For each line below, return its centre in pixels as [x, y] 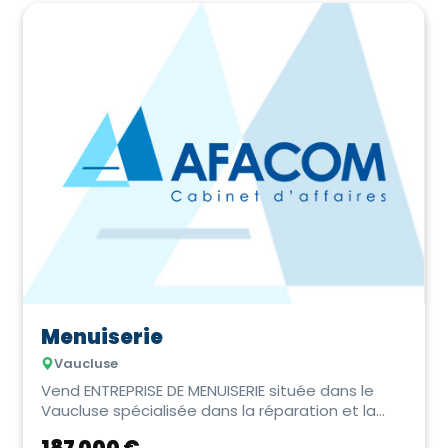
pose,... [66, 430]
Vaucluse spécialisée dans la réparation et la [208, 410]
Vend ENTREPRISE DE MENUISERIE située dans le [207, 390]
